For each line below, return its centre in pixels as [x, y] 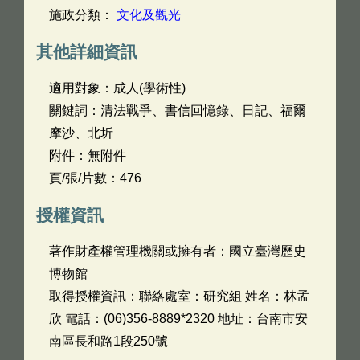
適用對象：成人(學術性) [117, 88]
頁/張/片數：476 [95, 178]
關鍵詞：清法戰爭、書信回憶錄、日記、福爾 [178, 110]
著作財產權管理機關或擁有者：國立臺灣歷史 [178, 251]
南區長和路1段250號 [108, 341]
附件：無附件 [88, 155]
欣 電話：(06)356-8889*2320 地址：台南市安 [178, 319]
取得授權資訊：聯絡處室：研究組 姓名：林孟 [179, 296]
